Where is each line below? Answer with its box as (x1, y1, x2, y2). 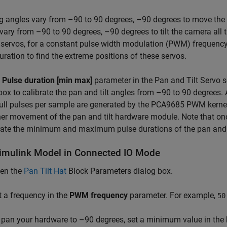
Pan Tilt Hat (24, 166, 66, 176)
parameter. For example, (128, 191, 217, 201)
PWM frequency (69, 191, 128, 201)
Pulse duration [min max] (2, 75, 92, 86)
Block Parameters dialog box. (66, 166, 173, 176)
